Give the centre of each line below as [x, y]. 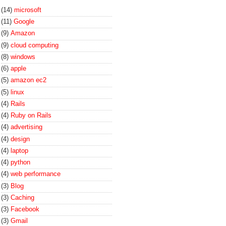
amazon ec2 [29, 80]
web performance [36, 174]
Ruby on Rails [31, 115]
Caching [22, 197]
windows [23, 56]
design [20, 139]
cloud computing [35, 45]
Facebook [25, 209]
